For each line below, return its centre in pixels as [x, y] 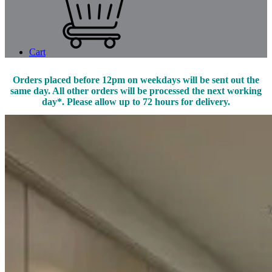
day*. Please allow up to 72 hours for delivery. [136, 102]
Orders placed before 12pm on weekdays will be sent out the [136, 80]
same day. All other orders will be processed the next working [136, 91]
